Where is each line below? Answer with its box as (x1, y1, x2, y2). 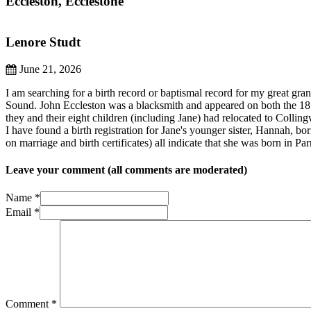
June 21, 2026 (17, 62, 81, 75)
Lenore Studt (6, 34, 81, 49)
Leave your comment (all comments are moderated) (6, 163, 247, 176)
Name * (6, 192, 40, 204)
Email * (6, 206, 40, 219)
